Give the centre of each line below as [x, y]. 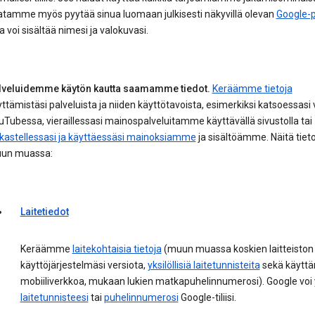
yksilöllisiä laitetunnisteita [204, 265]
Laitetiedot [44, 212]
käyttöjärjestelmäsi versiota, [84, 265]
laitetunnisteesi [54, 298]
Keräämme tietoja [252, 89]
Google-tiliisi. [207, 298]
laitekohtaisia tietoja [117, 249]
